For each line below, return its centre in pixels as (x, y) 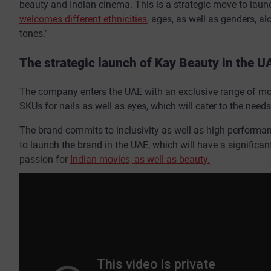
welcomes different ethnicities (83, 19)
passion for (45, 160)
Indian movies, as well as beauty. (140, 160)
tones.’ (33, 33)
